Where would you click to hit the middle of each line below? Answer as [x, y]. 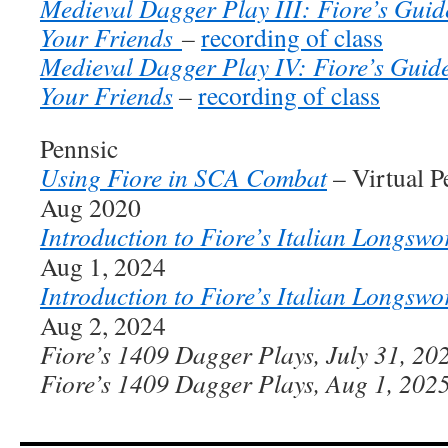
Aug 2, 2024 [103, 325]
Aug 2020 [90, 207]
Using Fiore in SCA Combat [183, 177]
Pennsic [79, 148]
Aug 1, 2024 [103, 266]
